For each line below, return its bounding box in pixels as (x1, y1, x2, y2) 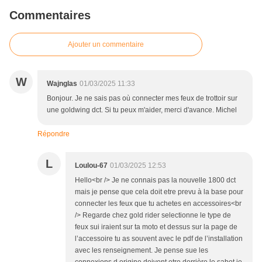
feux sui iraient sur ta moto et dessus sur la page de (75, 223, 237, 232)
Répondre (37, 130, 70, 139)
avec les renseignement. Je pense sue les (75, 246, 208, 255)
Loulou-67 (75, 161, 108, 170)
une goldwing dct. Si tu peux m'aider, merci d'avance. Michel (47, 106, 237, 115)
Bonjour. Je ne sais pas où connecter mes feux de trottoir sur (47, 94, 237, 103)
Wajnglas (47, 80, 77, 88)
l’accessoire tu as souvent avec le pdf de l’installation (75, 235, 243, 243)
